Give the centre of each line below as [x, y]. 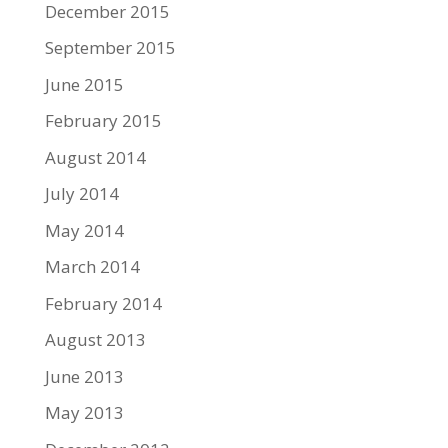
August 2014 [95, 157]
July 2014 [81, 194]
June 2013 [84, 376]
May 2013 [84, 413]
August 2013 [95, 340]
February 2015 [103, 121]
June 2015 [84, 84]
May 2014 [84, 230]
